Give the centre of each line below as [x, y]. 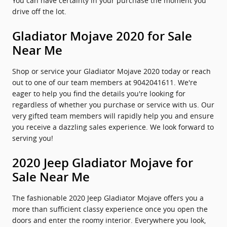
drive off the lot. [39, 11]
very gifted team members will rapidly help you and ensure [113, 116]
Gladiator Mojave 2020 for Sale [102, 36]
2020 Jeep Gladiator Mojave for [103, 163]
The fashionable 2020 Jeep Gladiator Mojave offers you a [108, 198]
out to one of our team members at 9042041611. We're [105, 82]
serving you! [33, 138]
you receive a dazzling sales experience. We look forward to [113, 127]
